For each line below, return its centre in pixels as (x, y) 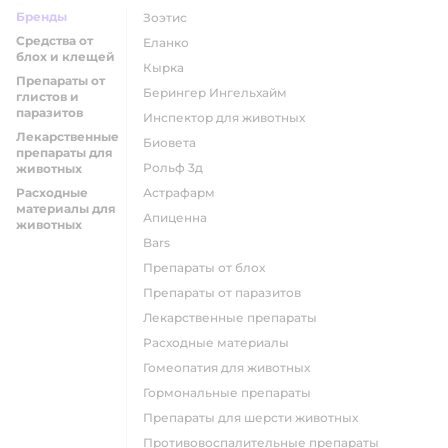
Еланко (170, 42)
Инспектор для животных (229, 117)
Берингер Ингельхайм (219, 92)
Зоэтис (169, 17)
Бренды (41, 16)
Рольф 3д (177, 167)
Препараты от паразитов (227, 292)
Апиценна (179, 217)
